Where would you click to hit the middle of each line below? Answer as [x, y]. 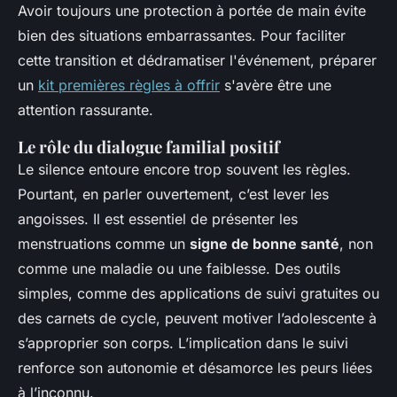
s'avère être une [276, 86]
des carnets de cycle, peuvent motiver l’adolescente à [197, 319]
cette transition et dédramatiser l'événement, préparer [197, 61]
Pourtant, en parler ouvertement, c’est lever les [173, 195]
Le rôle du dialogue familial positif [149, 147]
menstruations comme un [104, 244]
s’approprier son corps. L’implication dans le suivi [183, 343]
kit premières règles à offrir [129, 86]
